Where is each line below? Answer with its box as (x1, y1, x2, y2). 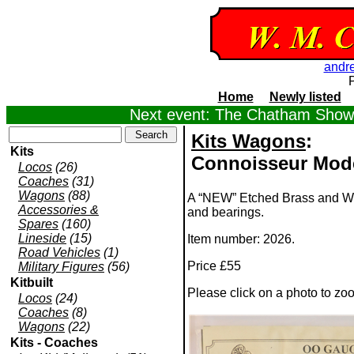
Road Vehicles (18, 246, 100, 259)
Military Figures (18, 260, 104, 273)
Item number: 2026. (187, 232, 295, 246)
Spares (18, 217, 58, 231)
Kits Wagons (191, 130, 306, 152)
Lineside (18, 232, 66, 245)
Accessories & (18, 203, 99, 217)
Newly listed (269, 90, 341, 104)
